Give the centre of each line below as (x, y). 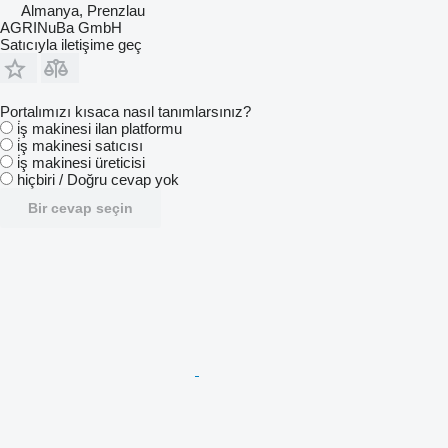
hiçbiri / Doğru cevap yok (98, 179)
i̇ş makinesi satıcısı (80, 145)
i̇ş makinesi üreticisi (81, 162)
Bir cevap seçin (80, 207)
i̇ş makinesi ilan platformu (99, 128)
